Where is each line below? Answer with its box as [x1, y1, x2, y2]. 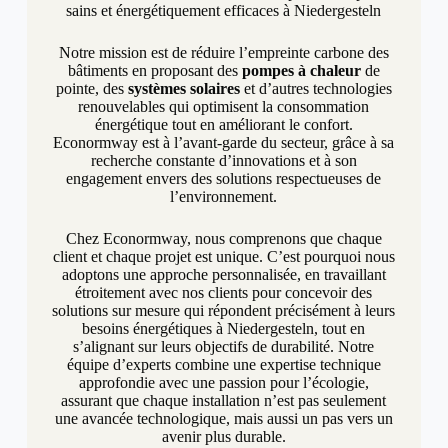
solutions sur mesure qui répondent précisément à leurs [52, 302, 396, 320]
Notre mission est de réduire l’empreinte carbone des [58, 44, 389, 62]
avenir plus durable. [161, 428, 286, 446]
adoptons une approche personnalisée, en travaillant [61, 266, 386, 284]
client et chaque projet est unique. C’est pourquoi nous [52, 248, 395, 266]
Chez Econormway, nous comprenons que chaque [65, 230, 382, 248]
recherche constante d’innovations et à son [90, 152, 357, 170]
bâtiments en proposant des [67, 62, 242, 80]
